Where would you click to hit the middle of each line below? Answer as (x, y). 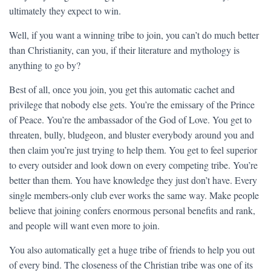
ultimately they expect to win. (65, 11)
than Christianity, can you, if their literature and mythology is (124, 50)
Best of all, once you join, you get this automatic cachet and (122, 89)
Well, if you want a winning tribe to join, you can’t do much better (134, 35)
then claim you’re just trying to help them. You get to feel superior (133, 150)
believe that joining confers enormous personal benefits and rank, (132, 210)
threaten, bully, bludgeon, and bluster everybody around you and (132, 135)
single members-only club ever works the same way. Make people (134, 195)
